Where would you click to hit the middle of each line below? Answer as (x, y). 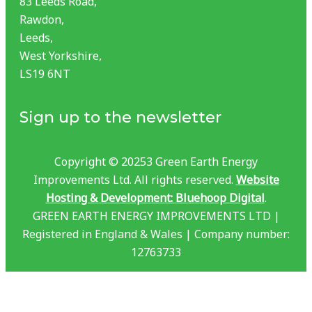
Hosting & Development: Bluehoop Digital (155, 197)
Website (257, 179)
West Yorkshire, (61, 55)
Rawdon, (42, 19)
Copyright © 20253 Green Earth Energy (156, 161)
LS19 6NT (45, 73)
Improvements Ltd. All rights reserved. (134, 179)
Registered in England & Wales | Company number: (156, 234)
